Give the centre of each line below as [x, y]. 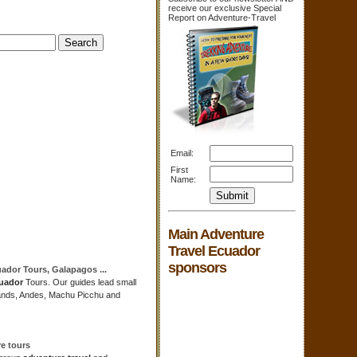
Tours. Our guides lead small [80, 282]
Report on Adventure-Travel [222, 18]
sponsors [197, 267]
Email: [182, 153]
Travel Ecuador [214, 251]
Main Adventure [216, 234]
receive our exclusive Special [225, 8]
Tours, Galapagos [60, 269]
